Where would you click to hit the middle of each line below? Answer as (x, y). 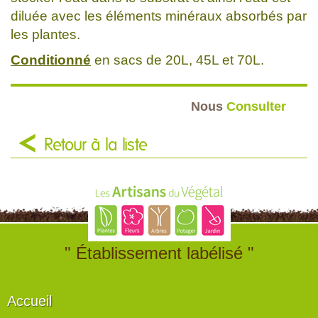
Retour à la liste (96, 145)
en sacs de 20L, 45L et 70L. (177, 60)
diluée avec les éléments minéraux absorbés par (159, 16)
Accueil (29, 301)
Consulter (256, 106)
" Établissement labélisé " (159, 253)
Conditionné (51, 60)
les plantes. (45, 34)
